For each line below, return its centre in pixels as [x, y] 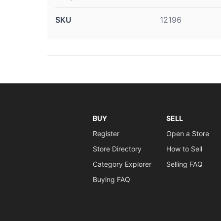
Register [106, 133]
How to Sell [184, 149]
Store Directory [117, 149]
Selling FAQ [184, 164]
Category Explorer [122, 164]
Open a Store [187, 133]
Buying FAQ [111, 179]
